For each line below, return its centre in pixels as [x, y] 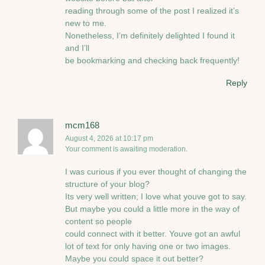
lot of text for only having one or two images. [148, 246]
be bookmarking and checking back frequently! [152, 60]
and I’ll [77, 48]
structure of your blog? [107, 184]
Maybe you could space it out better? [134, 259]
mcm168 [82, 125]
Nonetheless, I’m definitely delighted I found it [150, 35]
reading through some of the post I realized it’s [152, 10]
